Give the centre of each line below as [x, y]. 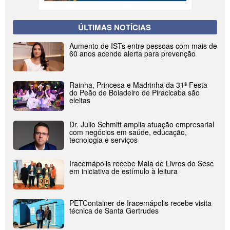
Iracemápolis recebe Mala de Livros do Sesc [141, 164]
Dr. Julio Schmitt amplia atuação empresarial [142, 124]
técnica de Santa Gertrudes [114, 210]
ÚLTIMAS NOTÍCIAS [114, 27]
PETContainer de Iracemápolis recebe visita [140, 203]
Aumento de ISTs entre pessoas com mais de [143, 45]
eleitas [80, 100]
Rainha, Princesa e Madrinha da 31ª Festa [138, 85]
